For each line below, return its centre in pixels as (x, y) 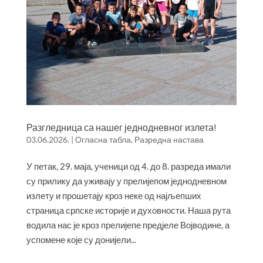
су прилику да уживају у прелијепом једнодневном (126, 181)
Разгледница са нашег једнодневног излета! (121, 127)
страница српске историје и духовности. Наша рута (128, 210)
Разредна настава (169, 139)
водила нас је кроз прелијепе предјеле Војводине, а (128, 225)
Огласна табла (103, 139)
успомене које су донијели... (81, 239)
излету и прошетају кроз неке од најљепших (114, 195)
